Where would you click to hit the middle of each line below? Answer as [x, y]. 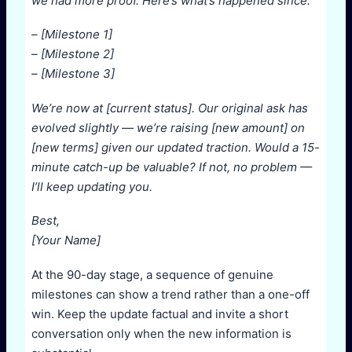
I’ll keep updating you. [92, 186]
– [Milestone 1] [72, 35]
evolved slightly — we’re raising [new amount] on [168, 127]
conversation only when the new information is [161, 333]
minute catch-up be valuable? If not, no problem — [172, 167]
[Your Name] [66, 240]
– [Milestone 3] [73, 74]
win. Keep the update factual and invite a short [160, 313]
